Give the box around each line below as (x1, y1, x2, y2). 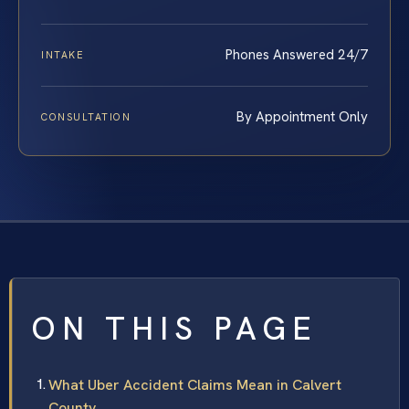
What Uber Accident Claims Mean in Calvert (48, 374, 341, 394)
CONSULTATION (41, 110, 131, 123)
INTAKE (41, 47, 85, 61)
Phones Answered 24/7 (225, 45, 368, 64)
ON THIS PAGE (31, 307, 318, 350)
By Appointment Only (236, 107, 368, 126)
